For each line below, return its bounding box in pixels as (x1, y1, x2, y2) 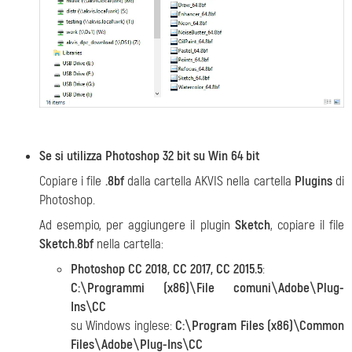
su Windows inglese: (71, 317, 176, 334)
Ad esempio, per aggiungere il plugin (39, 216, 235, 233)
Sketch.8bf (39, 235, 93, 252)
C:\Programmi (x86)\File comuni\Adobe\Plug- (71, 279, 344, 296)
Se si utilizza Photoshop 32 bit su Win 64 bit (39, 147, 259, 164)
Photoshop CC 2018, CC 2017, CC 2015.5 (71, 260, 262, 277)
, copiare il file (269, 216, 345, 233)
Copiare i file (39, 172, 105, 189)
